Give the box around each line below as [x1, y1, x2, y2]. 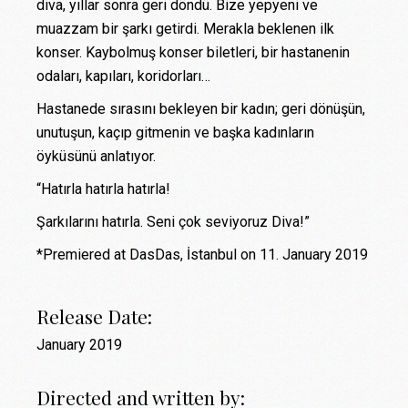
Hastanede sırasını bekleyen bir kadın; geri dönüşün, [36, 100, 366, 118]
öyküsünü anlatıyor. [36, 148, 157, 166]
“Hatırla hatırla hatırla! [36, 180, 171, 199]
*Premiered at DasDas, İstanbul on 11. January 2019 [36, 246, 369, 264]
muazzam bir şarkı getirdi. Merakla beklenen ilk [36, 20, 335, 38]
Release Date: [36, 303, 153, 330]
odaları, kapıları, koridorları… [36, 67, 211, 86]
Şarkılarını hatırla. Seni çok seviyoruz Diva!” [36, 213, 311, 231]
